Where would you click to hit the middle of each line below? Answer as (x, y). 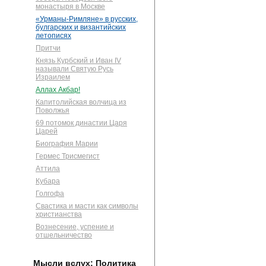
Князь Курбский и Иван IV (78, 61)
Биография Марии (67, 144)
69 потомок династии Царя (81, 123)
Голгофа (50, 194)
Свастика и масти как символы (87, 206)
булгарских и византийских (81, 28)
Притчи (48, 48)
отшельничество (64, 235)
